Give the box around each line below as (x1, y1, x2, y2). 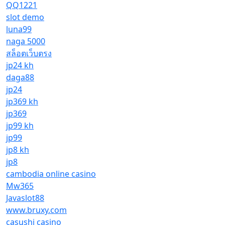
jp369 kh (6, 96, 38, 107)
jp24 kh (6, 60, 34, 71)
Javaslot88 (6, 192, 44, 203)
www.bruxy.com (6, 204, 67, 215)
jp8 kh (6, 144, 29, 155)
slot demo (6, 12, 44, 23)
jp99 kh (6, 120, 34, 131)
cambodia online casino (6, 168, 96, 179)
